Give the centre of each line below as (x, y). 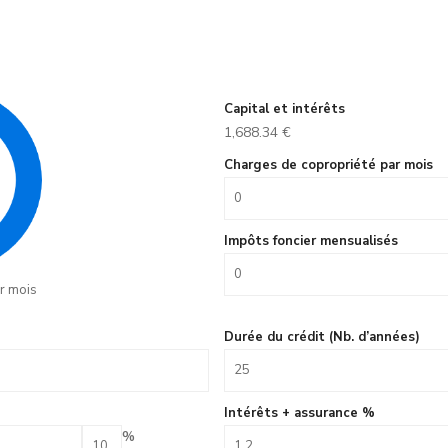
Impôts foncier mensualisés (311, 241)
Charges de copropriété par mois (328, 165)
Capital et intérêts (284, 109)
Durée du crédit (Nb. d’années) (322, 337)
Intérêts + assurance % (299, 413)
